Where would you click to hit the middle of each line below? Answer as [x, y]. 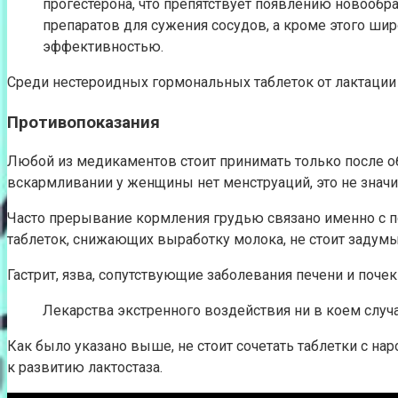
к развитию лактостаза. [85, 368]
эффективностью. [103, 46]
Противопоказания [84, 122]
